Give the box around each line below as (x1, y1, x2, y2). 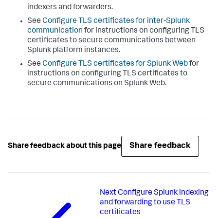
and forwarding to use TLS (100, 199, 191, 207)
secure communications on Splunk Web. (27, 80, 166, 88)
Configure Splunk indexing (118, 189, 209, 198)
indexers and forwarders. (27, 4, 113, 12)
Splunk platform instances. (27, 47, 120, 55)
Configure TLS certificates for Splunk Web (42, 60, 188, 69)
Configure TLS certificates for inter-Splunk (42, 18, 190, 26)
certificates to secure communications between (27, 37, 196, 45)
